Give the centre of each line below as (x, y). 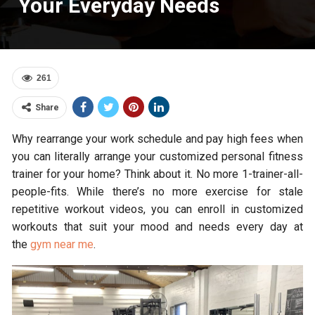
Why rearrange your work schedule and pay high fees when (157, 139)
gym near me (62, 244)
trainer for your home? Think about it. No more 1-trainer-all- (157, 174)
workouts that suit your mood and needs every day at (157, 227)
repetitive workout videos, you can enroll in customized (157, 209)
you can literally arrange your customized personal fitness (157, 156)
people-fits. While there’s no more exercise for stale (157, 192)
